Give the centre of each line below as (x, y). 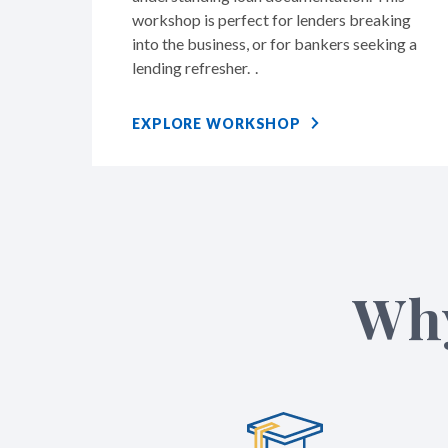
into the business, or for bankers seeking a (274, 43)
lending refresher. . (195, 67)
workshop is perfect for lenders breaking (271, 19)
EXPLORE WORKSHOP (217, 123)
